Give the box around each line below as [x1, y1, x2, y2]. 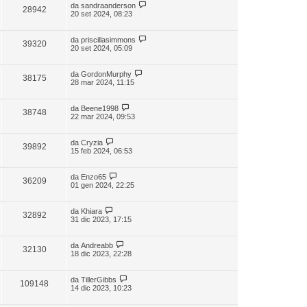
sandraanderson [81, 1, 136, 10]
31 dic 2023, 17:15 [71, 215, 132, 223]
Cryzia [81, 138, 103, 147]
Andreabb [81, 241, 113, 249]
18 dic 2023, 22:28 [71, 249, 132, 258]
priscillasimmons [81, 36, 136, 44]
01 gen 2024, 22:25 [71, 181, 134, 189]
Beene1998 [81, 104, 119, 112]
